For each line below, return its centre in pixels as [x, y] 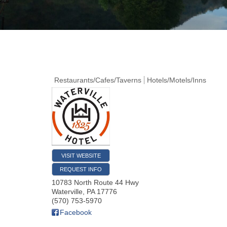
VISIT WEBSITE [81, 155]
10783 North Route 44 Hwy [95, 182]
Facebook [76, 212]
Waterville [67, 191]
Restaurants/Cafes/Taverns [98, 80]
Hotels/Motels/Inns [177, 80]
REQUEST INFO [81, 169]
